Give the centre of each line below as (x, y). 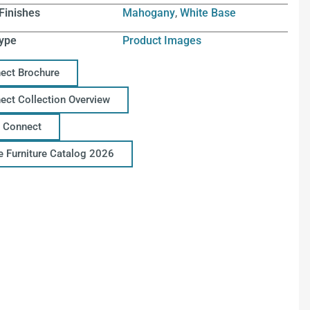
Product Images (162, 41)
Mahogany (149, 12)
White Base (208, 12)
